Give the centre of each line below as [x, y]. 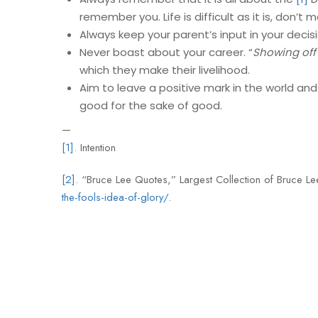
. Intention [95, 148]
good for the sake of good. [151, 105]
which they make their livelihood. [165, 70]
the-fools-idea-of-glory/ [115, 197]
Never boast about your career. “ [166, 52]
